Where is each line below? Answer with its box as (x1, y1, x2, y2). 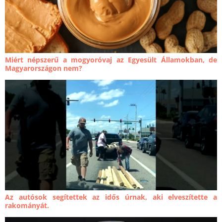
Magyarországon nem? (5, 63, 82, 73)
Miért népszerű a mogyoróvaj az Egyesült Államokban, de (5, 55, 217, 64)
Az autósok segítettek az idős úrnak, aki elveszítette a (5, 192, 217, 202)
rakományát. (5, 201, 49, 211)
